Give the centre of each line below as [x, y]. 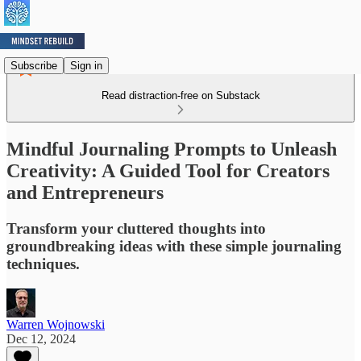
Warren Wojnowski [56, 324]
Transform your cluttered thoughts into [136, 228]
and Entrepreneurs [85, 192]
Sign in [86, 65]
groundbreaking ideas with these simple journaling [174, 246]
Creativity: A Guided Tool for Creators [168, 170]
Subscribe [34, 65]
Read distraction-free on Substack [180, 95]
